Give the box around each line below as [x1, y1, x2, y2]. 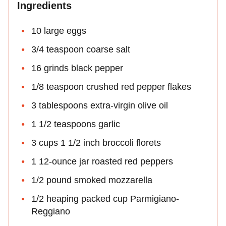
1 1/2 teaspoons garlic [31, 119, 120, 130]
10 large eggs [31, 26, 86, 36]
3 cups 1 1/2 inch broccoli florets [31, 138, 161, 148]
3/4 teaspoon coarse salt [31, 44, 130, 55]
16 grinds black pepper [31, 63, 123, 74]
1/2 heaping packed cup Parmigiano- [31, 194, 179, 204]
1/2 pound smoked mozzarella [31, 175, 152, 186]
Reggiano [31, 206, 70, 217]
